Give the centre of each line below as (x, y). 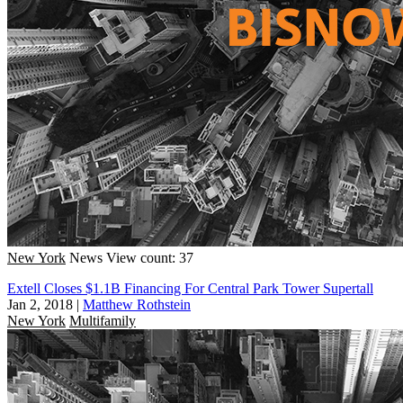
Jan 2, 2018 (40, 304)
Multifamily (103, 320)
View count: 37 (150, 257)
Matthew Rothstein (137, 304)
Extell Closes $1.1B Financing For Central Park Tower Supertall (190, 288)
